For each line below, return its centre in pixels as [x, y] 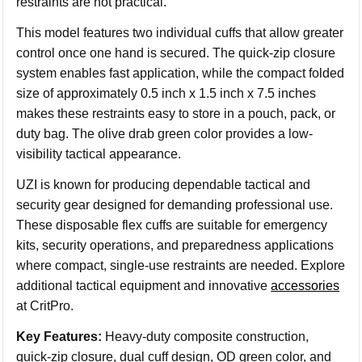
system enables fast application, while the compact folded [181, 73]
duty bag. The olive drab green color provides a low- [165, 134]
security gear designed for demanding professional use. [175, 205]
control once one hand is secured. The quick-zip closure [176, 53]
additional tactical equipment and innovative [144, 286]
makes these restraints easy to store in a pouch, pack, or [176, 114]
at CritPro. [45, 306]
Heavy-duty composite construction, [206, 337]
